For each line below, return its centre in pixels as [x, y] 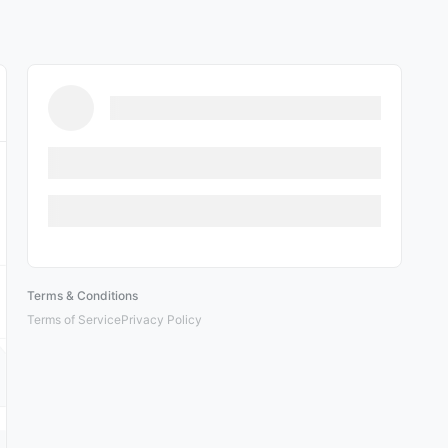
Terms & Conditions [82, 295]
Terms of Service [74, 319]
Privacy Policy [161, 319]
